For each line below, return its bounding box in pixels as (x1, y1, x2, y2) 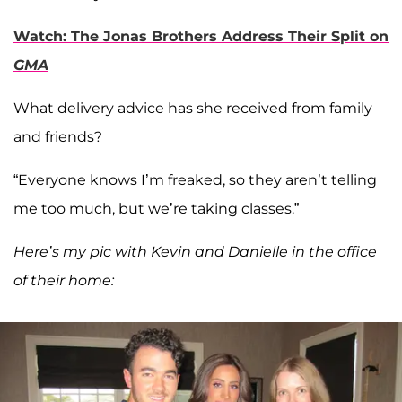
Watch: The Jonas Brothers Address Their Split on (13, 28, 389, 46)
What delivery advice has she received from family (13, 100, 372, 118)
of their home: (13, 272, 114, 290)
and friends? (13, 128, 102, 146)
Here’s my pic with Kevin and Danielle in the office (13, 243, 377, 261)
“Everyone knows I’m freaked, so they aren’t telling (13, 171, 377, 189)
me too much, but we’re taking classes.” (13, 200, 299, 218)
